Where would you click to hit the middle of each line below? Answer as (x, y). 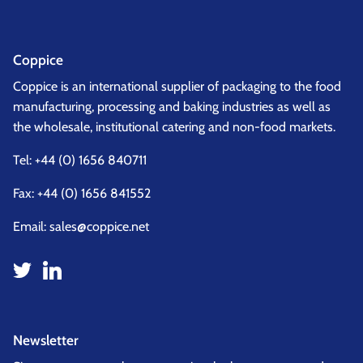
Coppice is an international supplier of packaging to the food (177, 87)
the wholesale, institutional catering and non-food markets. (174, 127)
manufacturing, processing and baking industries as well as (172, 107)
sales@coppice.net (99, 227)
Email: (31, 227)
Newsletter (46, 340)
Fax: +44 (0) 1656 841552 (82, 194)
